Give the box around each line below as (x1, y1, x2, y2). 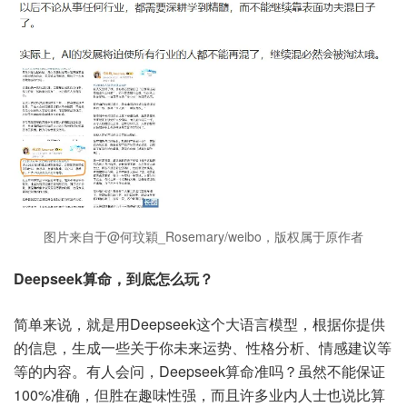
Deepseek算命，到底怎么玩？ (14, 268, 213, 290)
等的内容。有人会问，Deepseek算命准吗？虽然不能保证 (14, 361, 385, 382)
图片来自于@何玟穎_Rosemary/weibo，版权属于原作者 (44, 227, 363, 246)
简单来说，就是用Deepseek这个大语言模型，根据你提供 (14, 313, 385, 335)
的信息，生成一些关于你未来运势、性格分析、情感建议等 (14, 337, 392, 359)
